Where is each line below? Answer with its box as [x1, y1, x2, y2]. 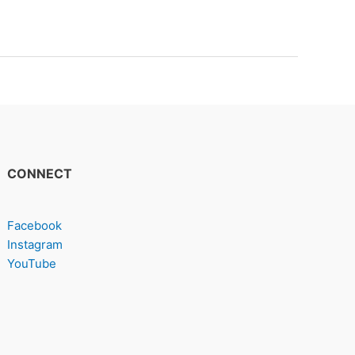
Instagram [7, 237, 63, 252]
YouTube [7, 256, 57, 271]
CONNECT [7, 166, 73, 181]
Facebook [7, 218, 63, 233]
